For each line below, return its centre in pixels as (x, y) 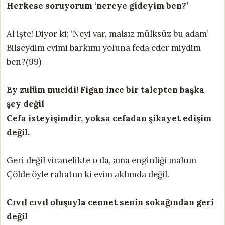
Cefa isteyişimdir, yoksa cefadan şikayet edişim (109, 118)
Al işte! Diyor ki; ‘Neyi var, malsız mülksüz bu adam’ (107, 33)
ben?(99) (24, 62)
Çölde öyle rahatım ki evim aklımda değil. (88, 174)
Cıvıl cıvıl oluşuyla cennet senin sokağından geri (110, 202)
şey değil (25, 104)
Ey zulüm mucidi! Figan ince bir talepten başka (105, 90)
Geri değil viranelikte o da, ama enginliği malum (101, 160)
